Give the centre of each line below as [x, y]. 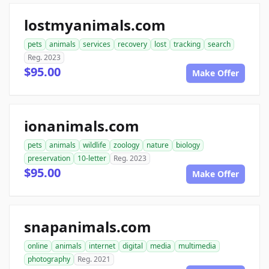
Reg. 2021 [94, 259]
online [38, 246]
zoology [126, 145]
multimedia [197, 246]
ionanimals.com [82, 126]
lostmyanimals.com [95, 25]
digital [133, 246]
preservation [49, 158]
